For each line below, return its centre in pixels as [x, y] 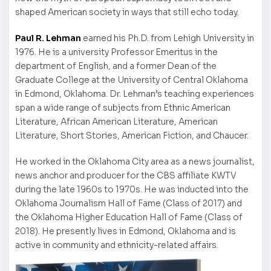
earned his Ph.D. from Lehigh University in [168, 38]
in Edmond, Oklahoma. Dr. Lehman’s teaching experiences [135, 93]
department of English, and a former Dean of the [116, 66]
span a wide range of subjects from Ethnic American [123, 107]
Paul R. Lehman [48, 38]
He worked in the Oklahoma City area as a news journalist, [135, 161]
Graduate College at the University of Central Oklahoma [132, 80]
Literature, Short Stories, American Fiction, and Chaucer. [132, 135]
